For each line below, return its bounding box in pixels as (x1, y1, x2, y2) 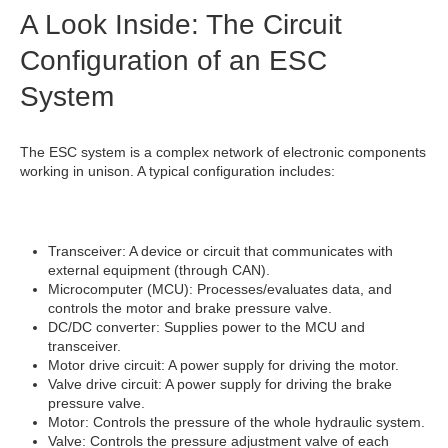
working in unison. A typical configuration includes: (20, 163, 335, 180)
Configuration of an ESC (20, 45, 327, 77)
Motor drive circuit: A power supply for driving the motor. (48, 357, 399, 374)
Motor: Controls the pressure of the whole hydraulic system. (48, 414, 425, 431)
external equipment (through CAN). (48, 262, 270, 279)
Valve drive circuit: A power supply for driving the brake (48, 376, 392, 393)
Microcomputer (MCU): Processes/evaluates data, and (48, 281, 392, 298)
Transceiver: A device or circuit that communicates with (48, 243, 393, 260)
